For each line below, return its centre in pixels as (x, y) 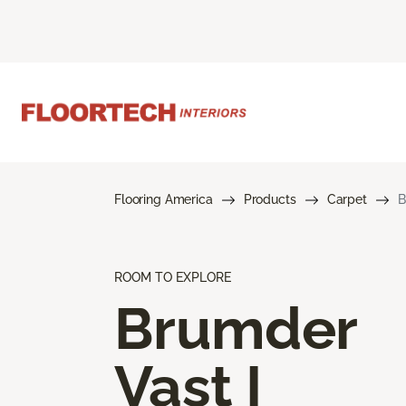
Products (270, 199)
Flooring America (164, 199)
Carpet (347, 199)
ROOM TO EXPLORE (173, 277)
